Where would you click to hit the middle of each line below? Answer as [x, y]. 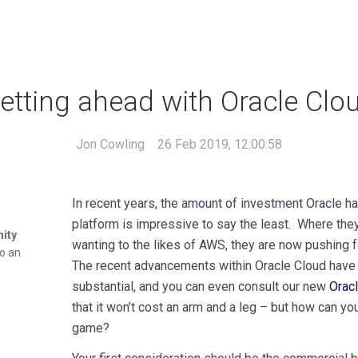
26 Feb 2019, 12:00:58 [220, 144]
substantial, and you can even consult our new [200, 286]
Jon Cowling [110, 144]
